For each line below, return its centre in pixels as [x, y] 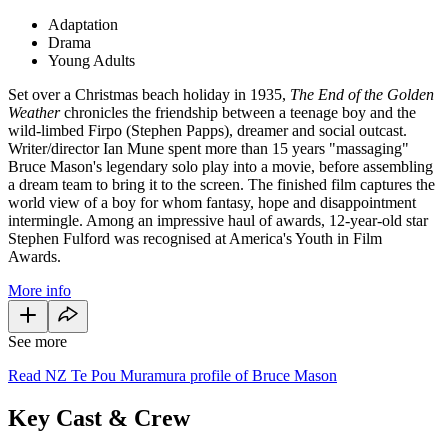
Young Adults [91, 60]
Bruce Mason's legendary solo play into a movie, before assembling [220, 166]
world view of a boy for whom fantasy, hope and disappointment [212, 202]
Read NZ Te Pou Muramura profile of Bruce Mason [172, 375]
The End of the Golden [362, 94]
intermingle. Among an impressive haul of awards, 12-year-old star [218, 220]
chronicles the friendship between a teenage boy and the [238, 112]
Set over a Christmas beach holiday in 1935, [149, 94]
